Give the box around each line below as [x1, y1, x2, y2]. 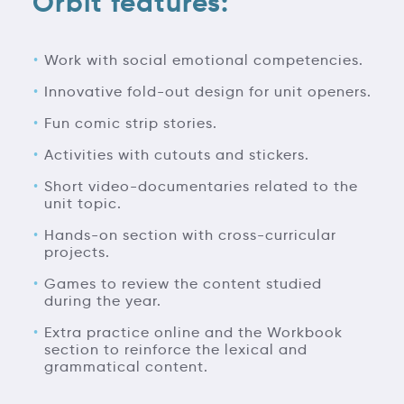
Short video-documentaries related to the [43, 177, 358, 195]
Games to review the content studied [43, 274, 322, 292]
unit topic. [43, 194, 122, 212]
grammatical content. [43, 357, 208, 375]
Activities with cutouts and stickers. [43, 145, 309, 163]
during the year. [43, 291, 161, 309]
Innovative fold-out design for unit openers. [43, 82, 372, 100]
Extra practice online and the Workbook [43, 323, 343, 341]
